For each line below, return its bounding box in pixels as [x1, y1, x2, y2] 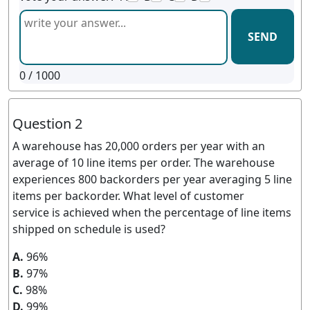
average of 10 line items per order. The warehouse [12, 155, 275, 170]
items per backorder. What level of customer [12, 188, 244, 203]
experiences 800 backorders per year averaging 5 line [12, 172, 292, 187]
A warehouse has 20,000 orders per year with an [12, 138, 265, 154]
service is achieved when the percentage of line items [12, 205, 291, 220]
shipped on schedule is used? [12, 221, 165, 237]
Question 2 [12, 114, 82, 133]
